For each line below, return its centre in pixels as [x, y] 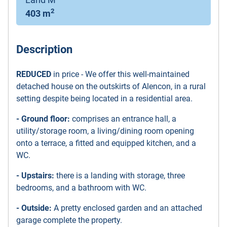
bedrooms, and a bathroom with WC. [81, 187]
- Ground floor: [43, 119]
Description [44, 49]
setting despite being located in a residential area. [104, 98]
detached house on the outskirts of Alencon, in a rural [111, 86]
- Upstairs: [36, 175]
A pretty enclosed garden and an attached [127, 208]
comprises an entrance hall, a [123, 119]
